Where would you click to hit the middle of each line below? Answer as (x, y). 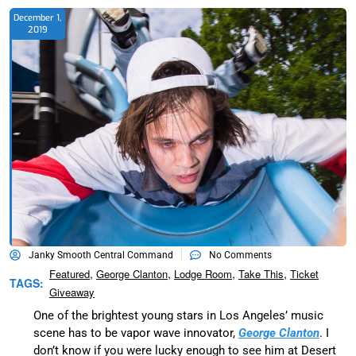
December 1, (37, 17)
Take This (261, 273)
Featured (70, 273)
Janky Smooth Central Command (101, 255)
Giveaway (72, 292)
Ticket (304, 273)
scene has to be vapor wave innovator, (136, 333)
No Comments (240, 255)
